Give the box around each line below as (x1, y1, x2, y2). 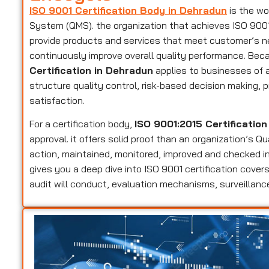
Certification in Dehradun (29, 64, 154, 76)
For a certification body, (29, 118, 135, 130)
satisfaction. (29, 94, 85, 106)
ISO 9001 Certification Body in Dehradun (29, 4, 228, 16)
